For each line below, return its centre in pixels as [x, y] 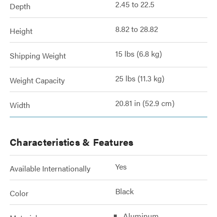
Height [21, 31]
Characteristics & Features [72, 142]
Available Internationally [50, 168]
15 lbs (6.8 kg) [139, 54]
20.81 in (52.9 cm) [145, 103]
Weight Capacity [37, 80]
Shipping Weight [38, 55]
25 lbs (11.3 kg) [140, 78]
